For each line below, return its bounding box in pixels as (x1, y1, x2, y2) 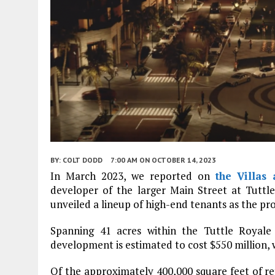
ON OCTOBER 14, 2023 (139, 155, 216, 165)
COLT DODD (63, 155, 103, 165)
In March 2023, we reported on (50, 168, 215, 183)
